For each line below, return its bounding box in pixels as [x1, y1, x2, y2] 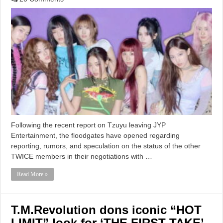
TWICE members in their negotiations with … [11, 152, 153, 160]
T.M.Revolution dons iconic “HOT [11, 203, 202, 217]
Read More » [17, 170, 48, 178]
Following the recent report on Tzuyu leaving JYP [11, 120, 166, 129]
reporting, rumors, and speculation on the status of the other [11, 141, 201, 150]
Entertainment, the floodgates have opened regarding [11, 131, 180, 139]
